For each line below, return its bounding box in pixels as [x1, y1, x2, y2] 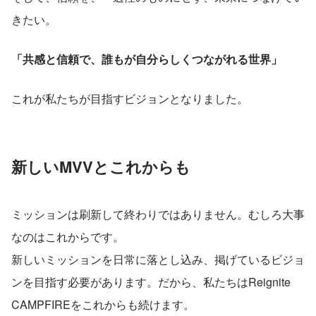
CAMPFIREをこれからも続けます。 [11, 296, 195, 312]
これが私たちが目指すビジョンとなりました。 [11, 90, 248, 107]
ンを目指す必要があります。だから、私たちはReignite [11, 273, 291, 290]
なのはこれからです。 [11, 228, 124, 245]
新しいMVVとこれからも [11, 154, 190, 178]
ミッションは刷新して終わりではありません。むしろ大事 [11, 205, 305, 222]
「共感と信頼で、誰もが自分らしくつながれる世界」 [11, 50, 282, 67]
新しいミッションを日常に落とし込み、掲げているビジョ [11, 250, 305, 267]
